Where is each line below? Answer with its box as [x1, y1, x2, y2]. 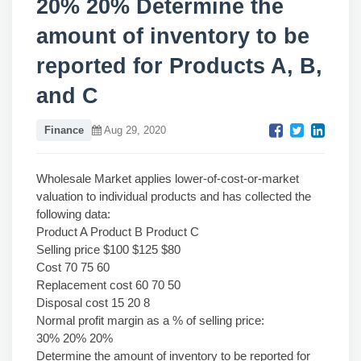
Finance [44, 124, 84, 136]
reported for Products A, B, [36, 54, 322, 78]
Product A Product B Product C [36, 225, 199, 239]
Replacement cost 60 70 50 [36, 278, 180, 292]
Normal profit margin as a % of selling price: [36, 313, 264, 327]
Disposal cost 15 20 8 [36, 296, 150, 309]
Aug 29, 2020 [102, 124, 166, 136]
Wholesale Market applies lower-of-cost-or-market [36, 172, 299, 185]
